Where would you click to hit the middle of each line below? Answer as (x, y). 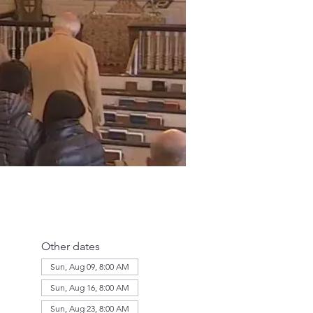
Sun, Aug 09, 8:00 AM (89, 267)
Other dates (70, 246)
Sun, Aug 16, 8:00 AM (89, 287)
